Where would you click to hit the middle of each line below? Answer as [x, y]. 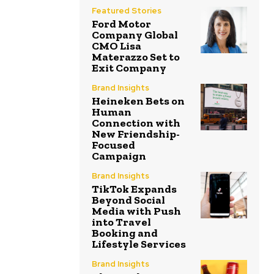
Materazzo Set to [136, 57]
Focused [113, 145]
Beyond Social [128, 200]
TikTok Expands [134, 189]
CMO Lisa [117, 46]
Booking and [125, 233]
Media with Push [136, 211]
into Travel [121, 222]
